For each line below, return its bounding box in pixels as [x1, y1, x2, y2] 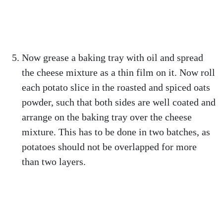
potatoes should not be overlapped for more [22, 141, 197, 152]
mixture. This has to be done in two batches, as [22, 126, 210, 137]
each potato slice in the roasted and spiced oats [22, 82, 210, 93]
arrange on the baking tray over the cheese [22, 111, 192, 122]
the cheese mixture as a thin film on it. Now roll [22, 67, 215, 78]
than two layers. [22, 156, 86, 167]
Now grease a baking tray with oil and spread [22, 52, 203, 63]
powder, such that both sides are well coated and [22, 97, 216, 108]
